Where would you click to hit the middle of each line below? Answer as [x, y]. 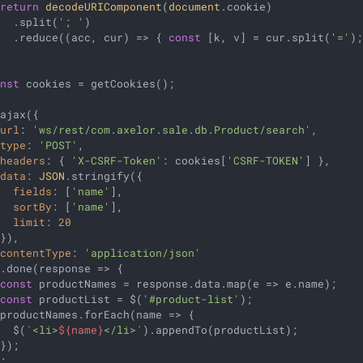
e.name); [308, 283]
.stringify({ [104, 175]
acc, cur [98, 37]
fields [33, 191]
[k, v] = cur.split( [266, 37]
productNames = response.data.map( [143, 283]
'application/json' [143, 252]
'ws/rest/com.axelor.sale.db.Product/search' [172, 129]
